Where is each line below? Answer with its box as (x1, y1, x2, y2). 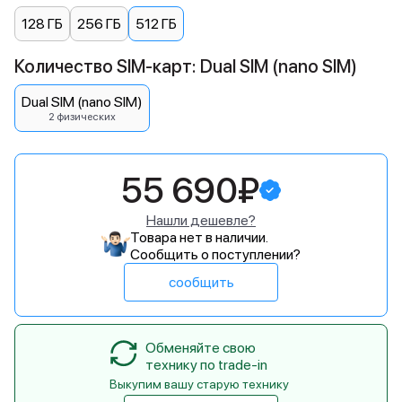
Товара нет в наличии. (130, 229, 268, 246)
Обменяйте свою (145, 339, 256, 356)
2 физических (48, 110, 116, 123)
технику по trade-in (145, 356, 267, 373)
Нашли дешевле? (146, 212, 256, 229)
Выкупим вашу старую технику (109, 377, 289, 391)
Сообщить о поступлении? (130, 246, 301, 263)
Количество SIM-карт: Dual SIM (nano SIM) (14, 56, 357, 77)
